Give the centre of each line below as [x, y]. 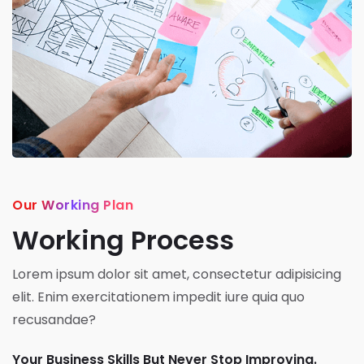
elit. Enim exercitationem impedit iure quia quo [158, 297]
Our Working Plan [73, 205]
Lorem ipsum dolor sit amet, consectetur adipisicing [177, 274]
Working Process [123, 240]
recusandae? [54, 319]
